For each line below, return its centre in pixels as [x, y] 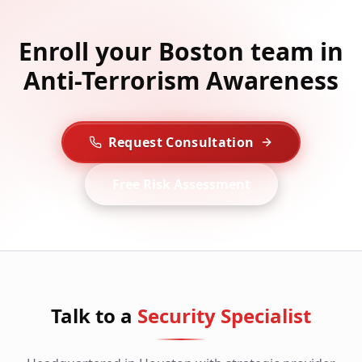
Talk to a [92, 316]
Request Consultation [181, 143]
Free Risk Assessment [181, 185]
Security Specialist [224, 316]
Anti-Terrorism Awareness [181, 81]
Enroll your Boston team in [181, 52]
